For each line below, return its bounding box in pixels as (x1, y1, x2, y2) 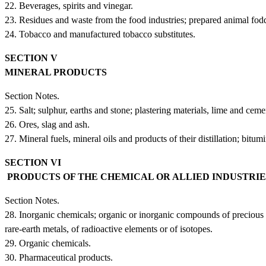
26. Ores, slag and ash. (5, 119, 90, 129)
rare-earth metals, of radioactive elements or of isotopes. (5, 223, 213, 234)
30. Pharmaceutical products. (5, 252, 113, 262)
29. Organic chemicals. (5, 237, 91, 248)
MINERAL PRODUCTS (5, 66, 109, 77)
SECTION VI (5, 157, 66, 167)
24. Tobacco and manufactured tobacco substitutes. (5, 28, 195, 39)
